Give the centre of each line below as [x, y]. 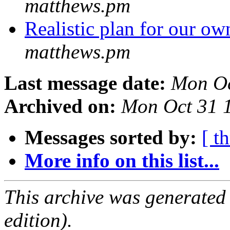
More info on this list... [122, 161]
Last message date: [85, 83]
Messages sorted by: [111, 138]
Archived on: [60, 106]
